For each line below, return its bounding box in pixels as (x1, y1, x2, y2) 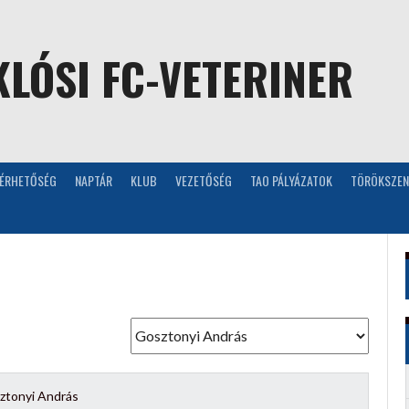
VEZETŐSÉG (175, 170, 232, 190)
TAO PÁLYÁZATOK (250, 170, 332, 190)
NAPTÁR (75, 170, 112, 190)
